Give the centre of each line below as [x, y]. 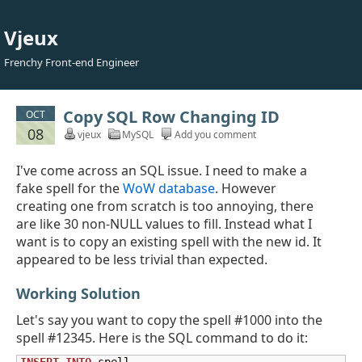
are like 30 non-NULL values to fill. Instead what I [164, 224]
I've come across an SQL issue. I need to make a [162, 170]
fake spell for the [69, 188]
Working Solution [78, 293]
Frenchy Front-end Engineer [72, 62]
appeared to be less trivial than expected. [142, 259]
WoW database [169, 188]
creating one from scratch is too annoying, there [165, 206]
